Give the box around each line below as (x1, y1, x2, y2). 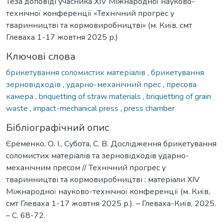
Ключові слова (6, 49, 76, 63)
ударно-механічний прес (66, 79, 163, 90)
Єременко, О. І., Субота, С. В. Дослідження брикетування (6, 138, 217, 149)
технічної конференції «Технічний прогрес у (6, 7, 174, 19)
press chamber (124, 103, 175, 114)
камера (6, 91, 35, 102)
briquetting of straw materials (39, 91, 143, 102)
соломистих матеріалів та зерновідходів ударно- (6, 150, 189, 161)
